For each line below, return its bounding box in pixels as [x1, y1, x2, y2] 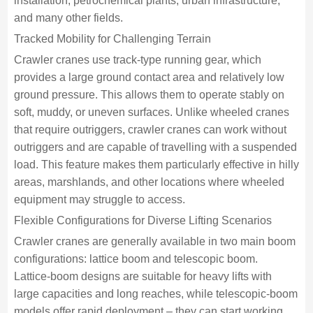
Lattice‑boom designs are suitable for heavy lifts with [13, 270, 272, 282]
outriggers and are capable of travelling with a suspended [13, 141, 297, 153]
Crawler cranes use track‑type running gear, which [13, 54, 261, 66]
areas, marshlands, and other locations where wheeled [13, 176, 284, 188]
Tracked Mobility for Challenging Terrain [13, 33, 211, 45]
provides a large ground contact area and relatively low [13, 71, 284, 83]
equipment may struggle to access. [13, 194, 185, 205]
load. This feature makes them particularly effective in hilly [13, 159, 299, 170]
